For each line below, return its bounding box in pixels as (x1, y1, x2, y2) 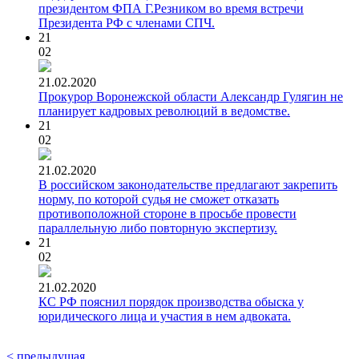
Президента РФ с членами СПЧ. (38, 15, 215, 30)
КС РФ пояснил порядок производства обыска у (38, 294, 304, 309)
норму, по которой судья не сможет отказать (38, 192, 279, 206)
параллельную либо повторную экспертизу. (38, 220, 277, 235)
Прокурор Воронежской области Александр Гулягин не (38, 89, 343, 103)
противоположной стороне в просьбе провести (38, 206, 296, 220)
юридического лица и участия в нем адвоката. (38, 309, 291, 323)
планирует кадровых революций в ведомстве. (38, 103, 290, 118)
